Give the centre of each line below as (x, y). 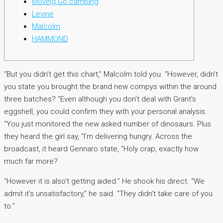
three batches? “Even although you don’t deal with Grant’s (100, 99)
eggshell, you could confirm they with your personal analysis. (106, 112)
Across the (174, 137)
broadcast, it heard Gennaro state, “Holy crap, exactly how (101, 149)
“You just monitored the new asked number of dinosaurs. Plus (108, 124)
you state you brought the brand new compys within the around (110, 87)
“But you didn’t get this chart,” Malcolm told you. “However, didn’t (111, 74)
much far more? (31, 162)
